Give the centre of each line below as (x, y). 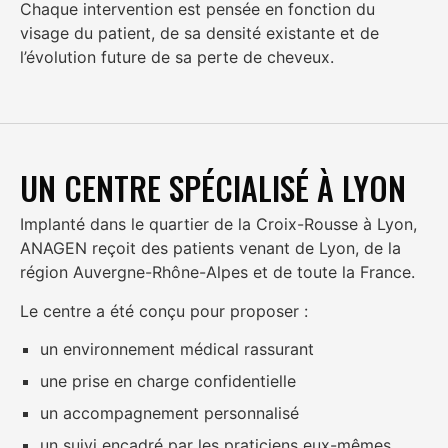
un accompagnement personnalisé (169, 413)
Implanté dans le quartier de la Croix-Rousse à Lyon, (218, 224)
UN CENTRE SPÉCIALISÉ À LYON (213, 188)
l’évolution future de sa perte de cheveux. (177, 57)
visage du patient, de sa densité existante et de (199, 33)
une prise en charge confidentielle (168, 381)
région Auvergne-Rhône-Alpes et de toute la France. (217, 272)
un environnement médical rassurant (177, 349)
